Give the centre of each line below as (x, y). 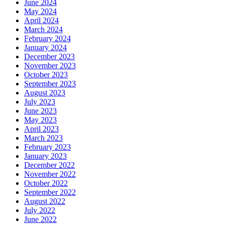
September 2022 (50, 192)
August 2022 (45, 201)
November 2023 (50, 66)
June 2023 (40, 111)
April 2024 (41, 21)
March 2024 (43, 30)
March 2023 (43, 138)
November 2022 (50, 174)
